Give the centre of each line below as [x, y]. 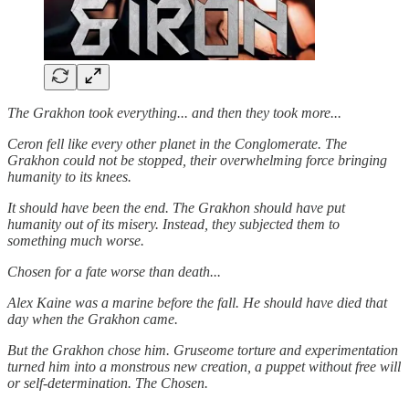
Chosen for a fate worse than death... [114, 271]
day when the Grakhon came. [93, 319]
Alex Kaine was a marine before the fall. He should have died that [197, 302]
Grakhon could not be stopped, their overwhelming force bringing [197, 160]
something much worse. [76, 240]
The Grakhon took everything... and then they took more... [174, 112]
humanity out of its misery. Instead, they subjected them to [173, 224]
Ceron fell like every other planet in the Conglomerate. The [177, 143]
